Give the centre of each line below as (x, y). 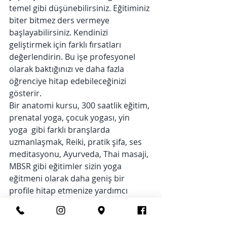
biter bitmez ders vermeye (60, 20)
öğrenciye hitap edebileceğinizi (69, 81)
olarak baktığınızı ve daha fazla (68, 69)
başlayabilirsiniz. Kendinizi (60, 32)
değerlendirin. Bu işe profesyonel (73, 57)
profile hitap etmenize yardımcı (69, 191)
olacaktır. (27, 203)
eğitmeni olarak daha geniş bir (68, 178)
